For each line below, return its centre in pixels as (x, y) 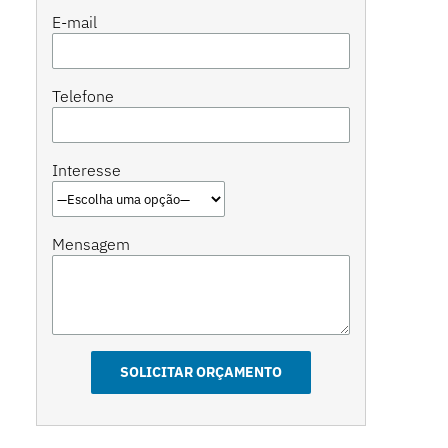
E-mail (74, 22)
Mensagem (90, 244)
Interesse (86, 170)
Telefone (82, 96)
